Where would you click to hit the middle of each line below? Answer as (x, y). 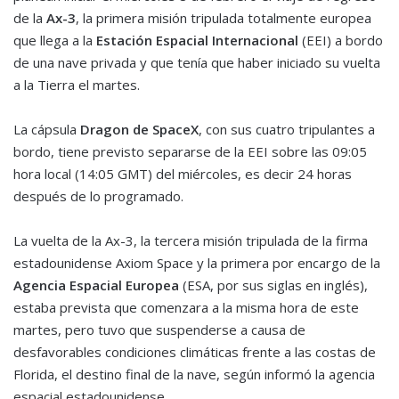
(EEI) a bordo (341, 41)
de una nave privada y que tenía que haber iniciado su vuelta (197, 63)
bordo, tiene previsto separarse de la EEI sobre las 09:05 (190, 152)
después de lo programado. (98, 196)
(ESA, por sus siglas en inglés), (273, 285)
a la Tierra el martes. (77, 85)
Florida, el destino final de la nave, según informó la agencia (194, 375)
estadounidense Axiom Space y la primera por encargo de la (197, 263)
